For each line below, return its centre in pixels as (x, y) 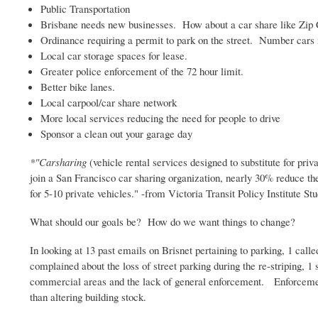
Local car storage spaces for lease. (114, 55)
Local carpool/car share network (109, 102)
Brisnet (177, 250)
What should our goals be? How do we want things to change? (163, 222)
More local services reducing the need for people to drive (160, 117)
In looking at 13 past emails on (96, 250)
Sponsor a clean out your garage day (116, 133)
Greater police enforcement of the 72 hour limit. (142, 71)
